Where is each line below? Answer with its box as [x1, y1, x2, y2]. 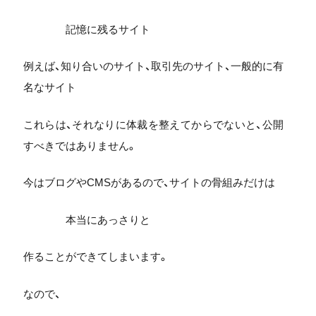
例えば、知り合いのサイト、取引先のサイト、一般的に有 [23, 60, 284, 72]
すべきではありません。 [23, 139, 137, 152]
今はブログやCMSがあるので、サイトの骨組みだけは [23, 176, 275, 188]
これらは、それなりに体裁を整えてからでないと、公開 [23, 118, 284, 130]
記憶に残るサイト [65, 23, 150, 35]
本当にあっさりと [65, 213, 150, 226]
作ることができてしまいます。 [23, 250, 169, 262]
